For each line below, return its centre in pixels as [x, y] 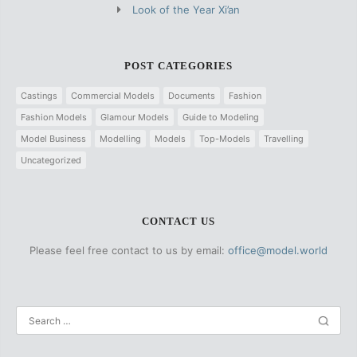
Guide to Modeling [221, 117]
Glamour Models [135, 117]
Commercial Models [113, 95]
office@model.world [278, 250]
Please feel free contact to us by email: [129, 250]
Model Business [53, 138]
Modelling [120, 138]
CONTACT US [178, 221]
